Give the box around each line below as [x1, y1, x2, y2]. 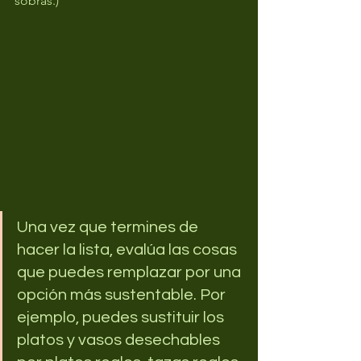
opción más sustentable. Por [17, 286, 229, 303]
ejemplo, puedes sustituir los [17, 309, 227, 326]
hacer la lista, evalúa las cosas [17, 241, 240, 258]
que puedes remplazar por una [17, 263, 244, 280]
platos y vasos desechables [17, 331, 223, 348]
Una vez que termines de [17, 218, 201, 235]
